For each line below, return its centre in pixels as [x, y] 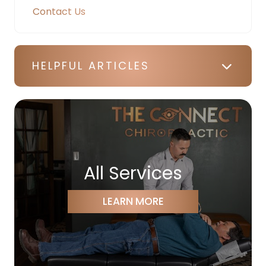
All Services [133, 173]
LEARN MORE [133, 201]
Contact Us [59, 11]
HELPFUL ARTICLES [91, 65]
